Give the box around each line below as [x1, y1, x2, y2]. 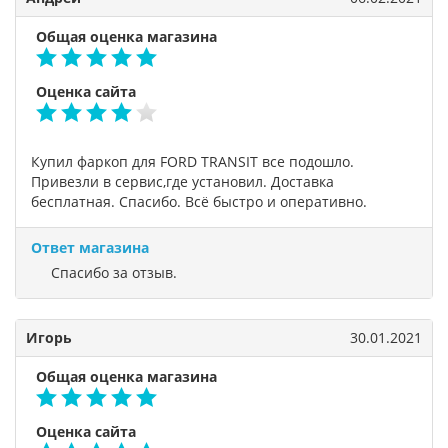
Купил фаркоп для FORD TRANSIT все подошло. [31, 152, 354, 171]
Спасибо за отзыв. [51, 263, 177, 282]
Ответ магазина [31, 238, 149, 257]
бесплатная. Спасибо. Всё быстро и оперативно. [31, 192, 367, 211]
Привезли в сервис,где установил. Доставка [31, 172, 334, 191]
